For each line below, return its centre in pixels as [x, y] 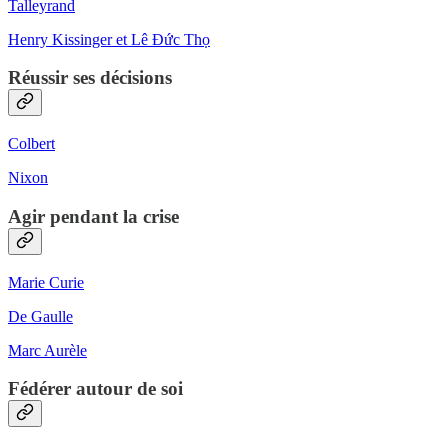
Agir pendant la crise [93, 216]
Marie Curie [46, 282]
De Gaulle [40, 316]
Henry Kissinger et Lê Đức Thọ [109, 39]
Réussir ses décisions [90, 78]
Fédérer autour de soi [95, 389]
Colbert [31, 144]
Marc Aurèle [47, 350]
